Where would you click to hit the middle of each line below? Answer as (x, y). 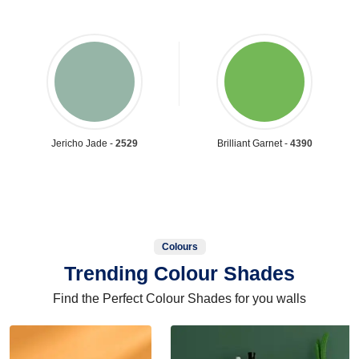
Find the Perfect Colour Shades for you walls (179, 298)
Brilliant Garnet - (253, 143)
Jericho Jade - (83, 143)
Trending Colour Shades (179, 273)
